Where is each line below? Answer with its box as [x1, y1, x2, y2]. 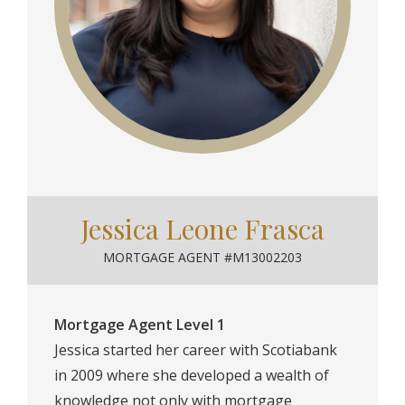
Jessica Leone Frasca [80, 211, 325, 248]
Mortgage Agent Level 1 [54, 315, 225, 335]
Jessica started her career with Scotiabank [54, 340, 337, 361]
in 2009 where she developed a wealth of [54, 365, 329, 386]
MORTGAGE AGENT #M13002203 [103, 249, 302, 267]
